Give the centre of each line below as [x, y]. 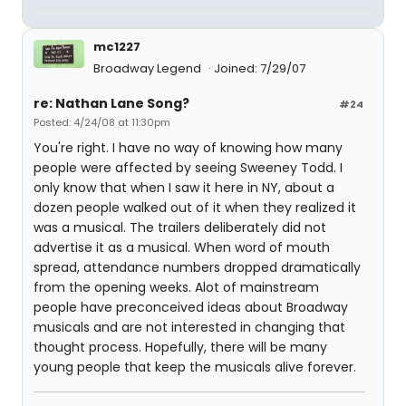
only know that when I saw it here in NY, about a [184, 187]
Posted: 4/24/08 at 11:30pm [102, 122]
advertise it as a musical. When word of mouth [182, 247]
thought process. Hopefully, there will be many [180, 347]
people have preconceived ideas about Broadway [191, 307]
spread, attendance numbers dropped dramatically [197, 267]
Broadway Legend [149, 68]
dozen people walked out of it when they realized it [195, 207]
